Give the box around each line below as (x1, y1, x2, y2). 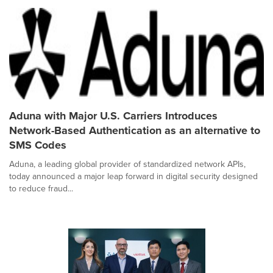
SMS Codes (9, 137, 66, 153)
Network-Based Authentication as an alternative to (9, 122, 260, 138)
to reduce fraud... (9, 182, 73, 195)
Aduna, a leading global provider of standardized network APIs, (9, 158, 246, 171)
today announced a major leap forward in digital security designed (9, 170, 258, 183)
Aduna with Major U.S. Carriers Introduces (9, 108, 218, 124)
